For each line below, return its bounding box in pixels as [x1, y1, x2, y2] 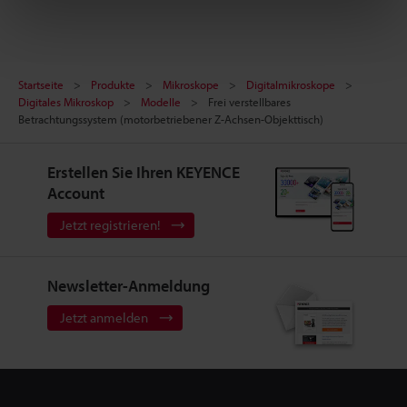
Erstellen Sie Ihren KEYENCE [46, 161, 240, 183]
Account [46, 182, 104, 203]
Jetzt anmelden [59, 308, 148, 326]
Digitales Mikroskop [18, 94, 114, 109]
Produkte [91, 76, 135, 92]
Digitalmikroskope [246, 76, 335, 92]
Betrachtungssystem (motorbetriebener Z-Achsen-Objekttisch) [18, 111, 323, 126]
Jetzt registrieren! [59, 215, 160, 233]
